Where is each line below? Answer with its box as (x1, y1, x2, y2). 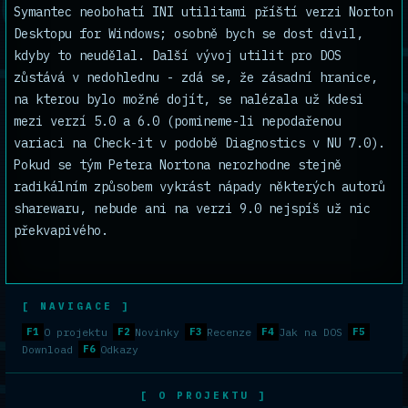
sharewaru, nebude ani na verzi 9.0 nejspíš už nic (14, 200, 371, 217)
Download (22, 342, 73, 356)
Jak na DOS (279, 325, 342, 339)
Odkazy (100, 342, 138, 356)
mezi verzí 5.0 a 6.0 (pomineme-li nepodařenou (14, 113, 342, 129)
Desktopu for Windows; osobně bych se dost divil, (14, 25, 363, 42)
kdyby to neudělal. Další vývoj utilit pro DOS (14, 47, 342, 64)
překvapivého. (14, 222, 108, 239)
